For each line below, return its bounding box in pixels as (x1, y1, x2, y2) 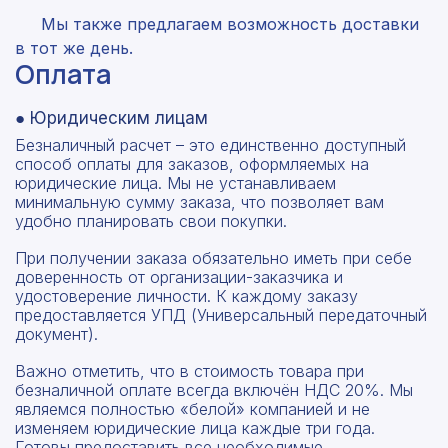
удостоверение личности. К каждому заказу (15, 285, 358, 306)
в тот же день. (15, 37, 133, 58)
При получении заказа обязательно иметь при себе (15, 247, 412, 268)
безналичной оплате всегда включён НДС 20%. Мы (15, 379, 413, 400)
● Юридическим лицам (15, 107, 208, 128)
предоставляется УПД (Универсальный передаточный (15, 304, 427, 325)
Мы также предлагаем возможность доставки (36, 13, 419, 34)
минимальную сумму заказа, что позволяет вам (15, 191, 384, 212)
